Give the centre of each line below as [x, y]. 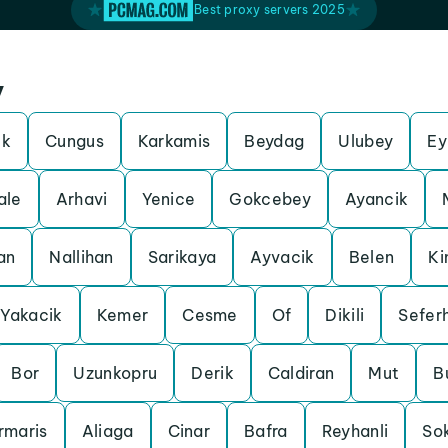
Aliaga [107, 431]
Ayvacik [282, 257]
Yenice [168, 199]
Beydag [274, 141]
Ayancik [376, 199]
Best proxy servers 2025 [269, 9]
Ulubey [366, 141]
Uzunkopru [115, 373]
